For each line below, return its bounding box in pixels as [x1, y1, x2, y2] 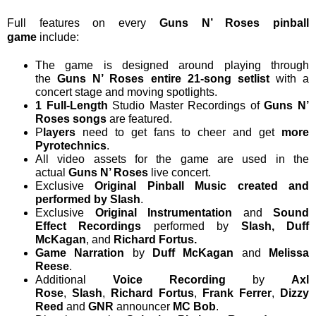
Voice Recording [113, 274, 226, 286]
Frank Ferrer [202, 287, 272, 300]
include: [39, 31, 79, 44]
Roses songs [35, 113, 107, 126]
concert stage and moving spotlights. [35, 86, 217, 99]
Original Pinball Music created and [95, 180, 310, 193]
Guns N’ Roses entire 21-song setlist [57, 73, 269, 85]
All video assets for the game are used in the [35, 153, 309, 166]
